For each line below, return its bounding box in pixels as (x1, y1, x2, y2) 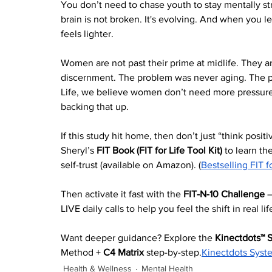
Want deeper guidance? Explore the (61, 233, 215, 243)
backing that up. (61, 101, 129, 112)
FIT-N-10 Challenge (183, 189, 265, 200)
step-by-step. (144, 247, 202, 258)
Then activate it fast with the (61, 189, 183, 200)
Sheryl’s (61, 145, 97, 156)
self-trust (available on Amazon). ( (61, 160, 201, 171)
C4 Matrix (103, 247, 144, 258)
